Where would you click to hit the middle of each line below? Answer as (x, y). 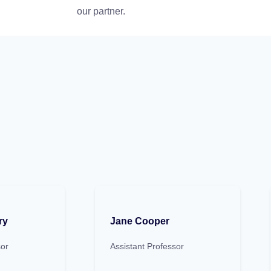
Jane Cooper (140, 221)
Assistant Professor (147, 247)
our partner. (101, 11)
